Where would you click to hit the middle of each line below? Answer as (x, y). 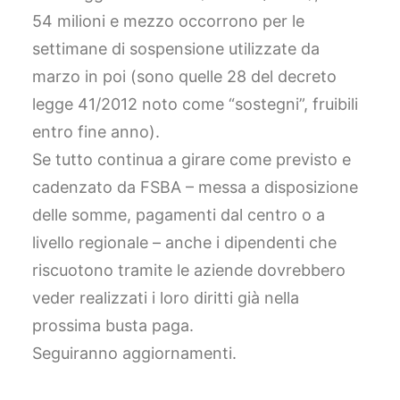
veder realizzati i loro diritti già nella (166, 298)
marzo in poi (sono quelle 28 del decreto (184, 76)
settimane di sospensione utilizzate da (176, 49)
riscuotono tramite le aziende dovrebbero (189, 270)
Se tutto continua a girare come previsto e (192, 159)
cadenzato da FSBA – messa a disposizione (195, 187)
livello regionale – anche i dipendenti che (184, 242)
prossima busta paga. (113, 325)
